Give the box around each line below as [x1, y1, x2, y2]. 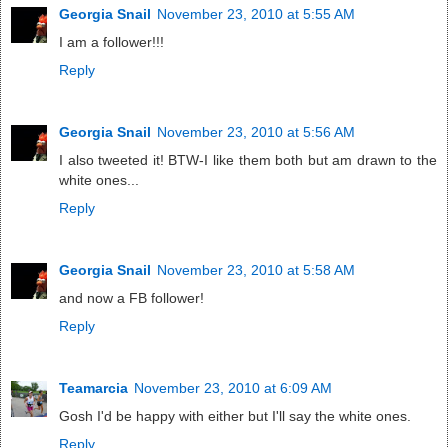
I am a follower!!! [59, 34, 164, 51]
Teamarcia [59, 379, 128, 396]
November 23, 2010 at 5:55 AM [157, 6, 355, 23]
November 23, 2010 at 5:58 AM [157, 262, 355, 278]
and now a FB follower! [59, 290, 204, 306]
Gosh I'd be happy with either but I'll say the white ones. [59, 407, 411, 424]
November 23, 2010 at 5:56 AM [157, 124, 355, 141]
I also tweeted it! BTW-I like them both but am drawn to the [59, 152, 437, 169]
